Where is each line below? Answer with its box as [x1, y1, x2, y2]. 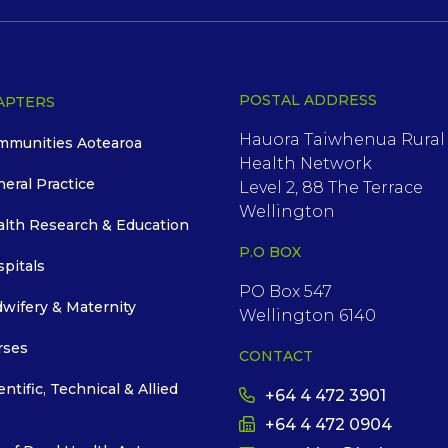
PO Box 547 [239, 281, 332, 301]
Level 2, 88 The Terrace [239, 177, 423, 197]
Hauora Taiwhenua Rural [239, 129, 445, 149]
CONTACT [239, 346, 313, 365]
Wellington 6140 [239, 305, 376, 325]
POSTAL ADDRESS [239, 90, 377, 109]
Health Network [239, 153, 372, 173]
